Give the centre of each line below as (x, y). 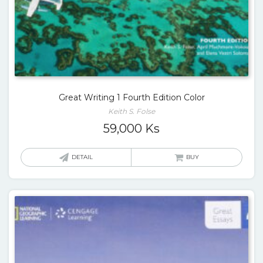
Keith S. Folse (131, 111)
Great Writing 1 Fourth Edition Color (131, 97)
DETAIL (82, 157)
